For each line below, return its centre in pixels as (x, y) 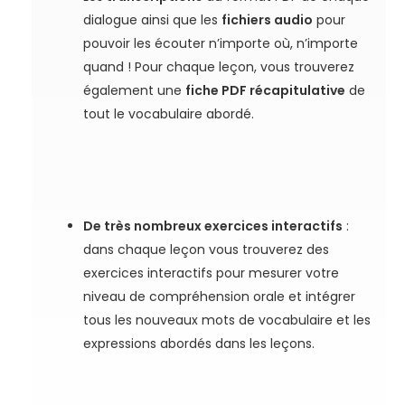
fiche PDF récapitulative (266, 90)
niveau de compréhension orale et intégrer (220, 296)
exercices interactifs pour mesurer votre (212, 273)
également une (135, 90)
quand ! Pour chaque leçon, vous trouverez (219, 66)
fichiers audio (268, 19)
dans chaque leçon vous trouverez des (207, 249)
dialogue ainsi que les (153, 19)
